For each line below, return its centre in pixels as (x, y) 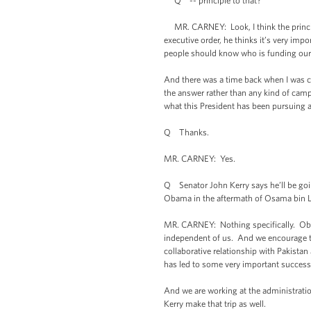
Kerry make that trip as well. (215, 304)
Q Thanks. (186, 132)
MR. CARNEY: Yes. (200, 159)
